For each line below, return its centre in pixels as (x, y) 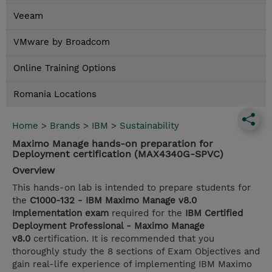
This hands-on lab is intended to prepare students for (131, 188)
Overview (33, 171)
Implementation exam (60, 213)
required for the (147, 213)
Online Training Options (65, 68)
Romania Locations (55, 94)
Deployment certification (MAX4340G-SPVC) (118, 154)
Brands (65, 126)
